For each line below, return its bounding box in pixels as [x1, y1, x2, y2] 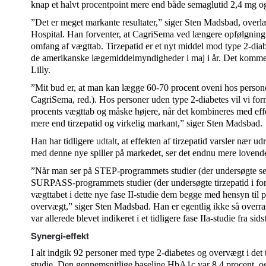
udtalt [96, 136, 117, 146]
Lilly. [31, 65, 50, 75]
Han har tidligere [31, 136, 96, 146]
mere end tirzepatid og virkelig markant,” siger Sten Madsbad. [31, 118, 265, 128]
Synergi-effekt [31, 229, 89, 242]
